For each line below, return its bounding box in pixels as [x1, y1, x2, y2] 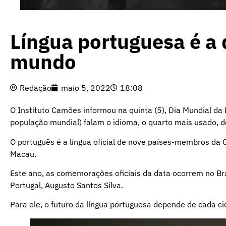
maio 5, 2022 [61, 83, 110, 93]
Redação [20, 83, 51, 93]
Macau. [10, 148, 36, 159]
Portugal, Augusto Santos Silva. [10, 180, 123, 190]
